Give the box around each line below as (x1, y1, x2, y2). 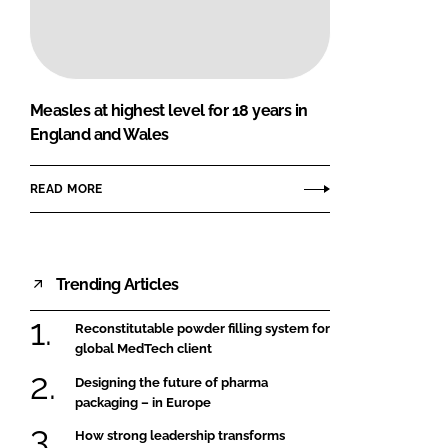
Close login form (319, 38, 405, 51)
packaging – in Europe (75, 394, 211, 410)
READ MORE (30, 181, 103, 196)
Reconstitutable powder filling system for (75, 321, 330, 337)
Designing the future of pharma (75, 374, 268, 390)
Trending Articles (56, 274, 179, 294)
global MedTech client (75, 341, 212, 357)
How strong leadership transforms (75, 427, 285, 443)
